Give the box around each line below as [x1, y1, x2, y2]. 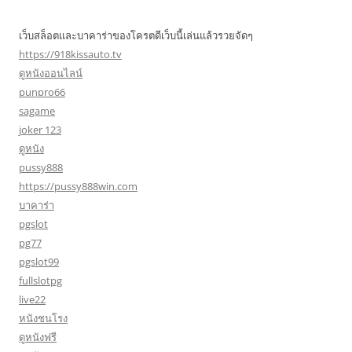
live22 [19, 292, 46, 306]
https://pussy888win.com [19, 179, 137, 193]
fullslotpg [19, 273, 62, 288]
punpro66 [19, 85, 65, 99]
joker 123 [19, 123, 61, 137]
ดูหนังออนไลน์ [19, 66, 82, 80]
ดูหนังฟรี [19, 330, 57, 344]
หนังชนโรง [19, 311, 68, 325]
